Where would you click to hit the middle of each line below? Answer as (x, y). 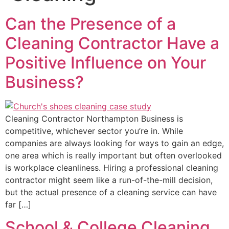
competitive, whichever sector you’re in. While (94, 131)
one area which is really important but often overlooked (113, 155)
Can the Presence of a (90, 24)
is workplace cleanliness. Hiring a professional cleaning (112, 168)
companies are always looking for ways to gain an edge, (114, 143)
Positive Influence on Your (106, 63)
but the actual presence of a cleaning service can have (111, 192)
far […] (18, 204)
